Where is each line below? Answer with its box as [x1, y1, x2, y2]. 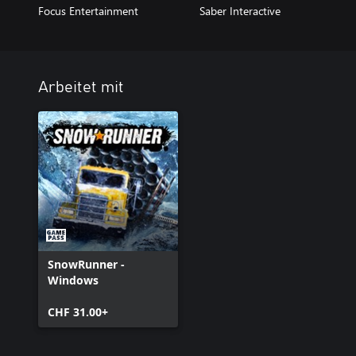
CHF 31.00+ [48, 304, 108, 319]
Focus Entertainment [38, 2, 138, 18]
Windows [48, 272, 99, 288]
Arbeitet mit [38, 79, 124, 95]
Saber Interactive [199, 2, 281, 18]
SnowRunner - [48, 256, 125, 272]
